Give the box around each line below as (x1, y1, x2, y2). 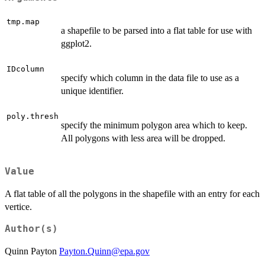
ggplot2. (61, 38, 92, 49)
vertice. (5, 201, 32, 212)
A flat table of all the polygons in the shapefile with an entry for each (5, 188, 260, 199)
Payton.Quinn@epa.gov (59, 245, 150, 256)
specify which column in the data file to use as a (61, 73, 239, 83)
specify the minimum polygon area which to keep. (61, 120, 247, 131)
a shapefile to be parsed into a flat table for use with (61, 25, 252, 36)
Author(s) (5, 223, 58, 234)
